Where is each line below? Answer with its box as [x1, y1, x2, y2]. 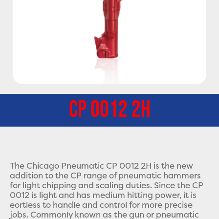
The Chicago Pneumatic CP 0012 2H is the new [10, 161, 193, 171]
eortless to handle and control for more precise [10, 200, 193, 210]
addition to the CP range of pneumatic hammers [10, 171, 201, 181]
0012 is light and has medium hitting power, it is [10, 190, 197, 200]
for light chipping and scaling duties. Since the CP [10, 180, 203, 191]
